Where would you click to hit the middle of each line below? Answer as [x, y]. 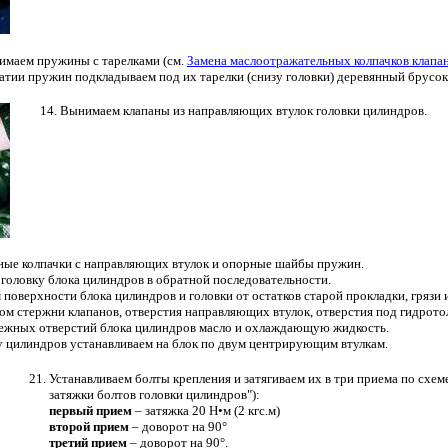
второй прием [90, 426]
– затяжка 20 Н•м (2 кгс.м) [207, 410]
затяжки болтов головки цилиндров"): [154, 394]
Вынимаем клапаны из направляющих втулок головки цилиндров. [243, 110]
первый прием [92, 410]
